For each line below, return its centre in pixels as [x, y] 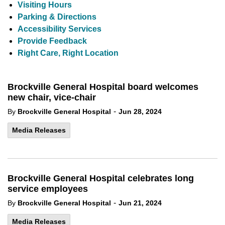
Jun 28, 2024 [140, 111]
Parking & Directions [57, 17]
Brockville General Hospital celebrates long [101, 178]
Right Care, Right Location [68, 53]
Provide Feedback [52, 41]
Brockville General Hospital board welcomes [103, 87]
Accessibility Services [60, 29]
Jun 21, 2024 [140, 203]
